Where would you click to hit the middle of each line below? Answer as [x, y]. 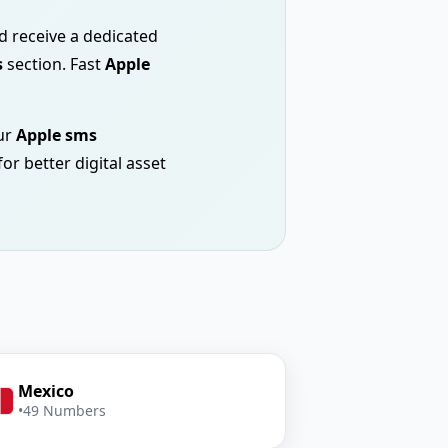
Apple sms [56, 135]
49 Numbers [64, 410]
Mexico [45, 391]
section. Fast [54, 64]
